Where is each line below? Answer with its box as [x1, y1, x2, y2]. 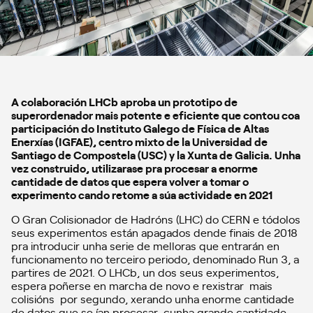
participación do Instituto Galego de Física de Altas [11, 119, 269, 136]
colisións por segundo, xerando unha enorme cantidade [11, 290, 294, 306]
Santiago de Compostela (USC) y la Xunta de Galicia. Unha [11, 146, 300, 162]
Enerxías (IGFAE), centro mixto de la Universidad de [11, 133, 268, 149]
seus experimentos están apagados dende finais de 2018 [11, 224, 298, 240]
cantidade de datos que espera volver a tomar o [11, 173, 249, 189]
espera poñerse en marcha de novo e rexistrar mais [11, 277, 272, 293]
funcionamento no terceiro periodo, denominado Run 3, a [11, 250, 299, 266]
